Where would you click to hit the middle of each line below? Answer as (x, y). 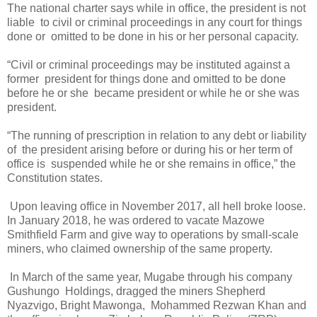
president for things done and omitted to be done (165, 79)
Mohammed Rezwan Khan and (229, 305)
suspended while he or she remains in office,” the (173, 163)
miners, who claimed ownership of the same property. (140, 248)
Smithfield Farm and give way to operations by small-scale (153, 234)
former (24, 79)
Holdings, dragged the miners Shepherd (165, 291)
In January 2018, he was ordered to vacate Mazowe (136, 220)
